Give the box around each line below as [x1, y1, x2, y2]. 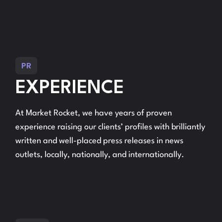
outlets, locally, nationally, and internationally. [15, 151, 185, 159]
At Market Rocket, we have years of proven [15, 109, 172, 117]
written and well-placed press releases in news [15, 137, 184, 145]
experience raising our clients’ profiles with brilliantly [15, 123, 206, 131]
